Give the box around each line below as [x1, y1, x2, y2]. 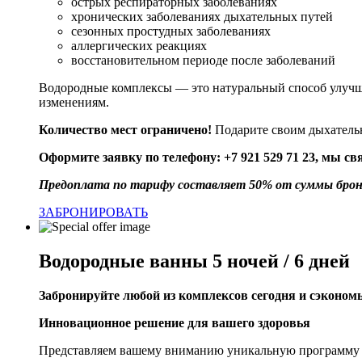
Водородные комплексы [39, 81, 175, 95]
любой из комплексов [120, 288, 248, 303]
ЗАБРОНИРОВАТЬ [39, 205, 148, 220]
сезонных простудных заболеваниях [71, 24, 271, 39]
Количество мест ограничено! [39, 123, 215, 137]
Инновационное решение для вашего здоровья [39, 316, 310, 330]
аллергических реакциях [71, 39, 207, 53]
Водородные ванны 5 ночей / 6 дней [39, 250, 350, 272]
